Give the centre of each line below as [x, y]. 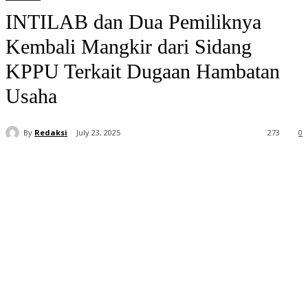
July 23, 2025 [98, 133]
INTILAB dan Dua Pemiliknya [133, 22]
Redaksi [51, 132]
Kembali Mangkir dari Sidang [129, 46]
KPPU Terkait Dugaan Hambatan [143, 71]
